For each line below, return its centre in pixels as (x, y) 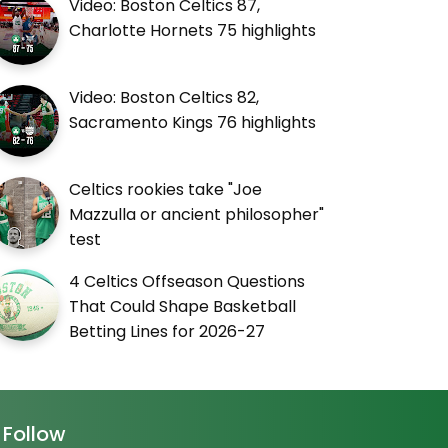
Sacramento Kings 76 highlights (193, 122)
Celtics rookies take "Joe (166, 189)
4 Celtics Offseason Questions (187, 281)
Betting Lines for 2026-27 (167, 331)
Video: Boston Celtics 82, (164, 97)
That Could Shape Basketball (183, 306)
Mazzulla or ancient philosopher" (197, 214)
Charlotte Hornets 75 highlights (193, 30)
